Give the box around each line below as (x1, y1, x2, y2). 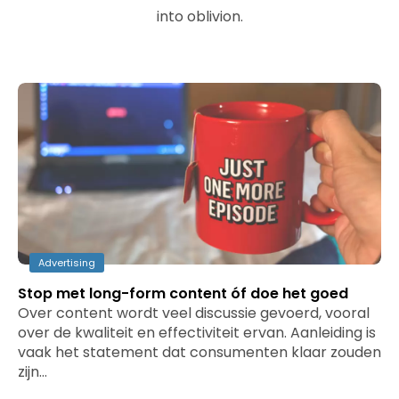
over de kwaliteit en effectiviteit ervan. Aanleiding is (18, 322, 376, 343)
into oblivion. (156, 6, 243, 27)
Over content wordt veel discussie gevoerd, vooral (18, 303, 370, 323)
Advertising (38, 256, 95, 270)
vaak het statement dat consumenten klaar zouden (18, 342, 381, 362)
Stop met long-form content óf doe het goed (18, 283, 348, 304)
